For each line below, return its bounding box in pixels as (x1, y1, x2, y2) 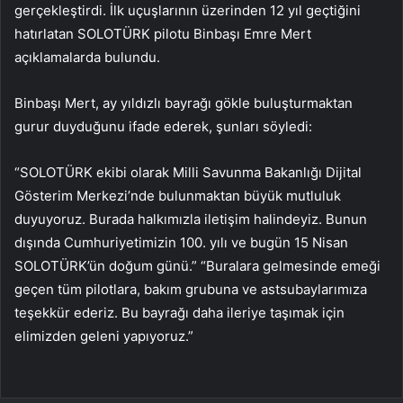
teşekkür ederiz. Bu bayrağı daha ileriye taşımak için (14, 303, 345, 321)
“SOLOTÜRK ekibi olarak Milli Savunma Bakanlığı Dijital (14, 163, 362, 181)
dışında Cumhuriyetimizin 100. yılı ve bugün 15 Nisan (14, 233, 348, 251)
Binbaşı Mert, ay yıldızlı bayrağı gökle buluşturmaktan (14, 94, 353, 112)
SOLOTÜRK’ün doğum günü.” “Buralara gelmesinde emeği (14, 256, 381, 274)
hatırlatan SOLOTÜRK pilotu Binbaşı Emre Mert (14, 24, 311, 42)
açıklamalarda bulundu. (14, 48, 160, 66)
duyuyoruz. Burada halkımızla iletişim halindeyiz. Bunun (14, 210, 367, 228)
